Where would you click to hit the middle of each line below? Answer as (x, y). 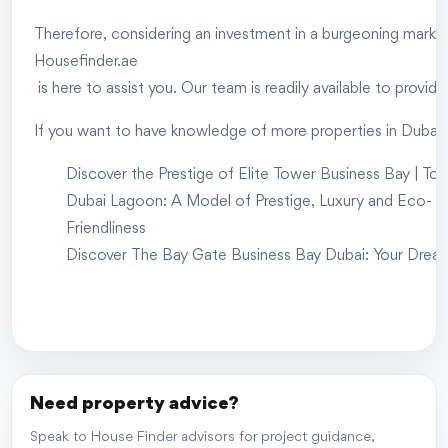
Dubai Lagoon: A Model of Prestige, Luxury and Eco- (249, 202)
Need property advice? (134, 404)
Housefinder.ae (86, 62)
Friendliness (106, 229)
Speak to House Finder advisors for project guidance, (201, 437)
